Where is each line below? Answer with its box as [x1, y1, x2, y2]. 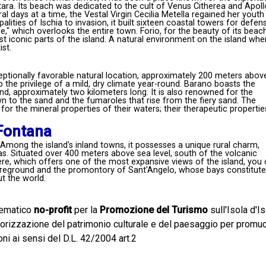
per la [71, 204, 100, 216]
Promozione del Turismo [99, 204, 208, 216]
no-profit [33, 204, 72, 216]
